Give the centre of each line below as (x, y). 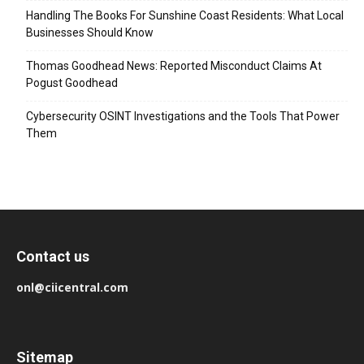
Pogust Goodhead (72, 83)
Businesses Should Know (90, 33)
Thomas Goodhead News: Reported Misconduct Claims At (174, 66)
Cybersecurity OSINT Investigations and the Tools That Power (183, 117)
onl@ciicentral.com (72, 288)
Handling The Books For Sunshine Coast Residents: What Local (185, 16)
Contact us (53, 257)
